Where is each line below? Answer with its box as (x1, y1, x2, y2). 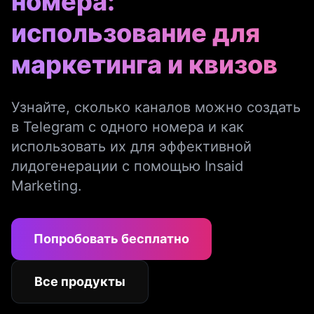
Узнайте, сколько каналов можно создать (11, 99, 301, 116)
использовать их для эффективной (11, 138, 252, 155)
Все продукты (34, 274, 125, 289)
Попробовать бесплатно (34, 231, 189, 246)
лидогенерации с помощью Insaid (11, 158, 243, 175)
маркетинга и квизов (11, 49, 278, 80)
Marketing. (11, 177, 82, 194)
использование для (11, 18, 260, 48)
